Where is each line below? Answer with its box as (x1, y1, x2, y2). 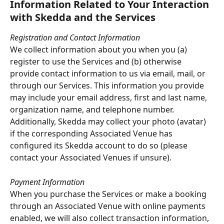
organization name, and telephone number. (10, 104, 176, 115)
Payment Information (10, 176, 84, 187)
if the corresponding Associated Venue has (10, 128, 174, 139)
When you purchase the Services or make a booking (10, 188, 208, 199)
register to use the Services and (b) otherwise (10, 56, 183, 67)
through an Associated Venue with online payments (10, 200, 207, 211)
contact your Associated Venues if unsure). (10, 152, 171, 163)
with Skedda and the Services (10, 10, 155, 24)
